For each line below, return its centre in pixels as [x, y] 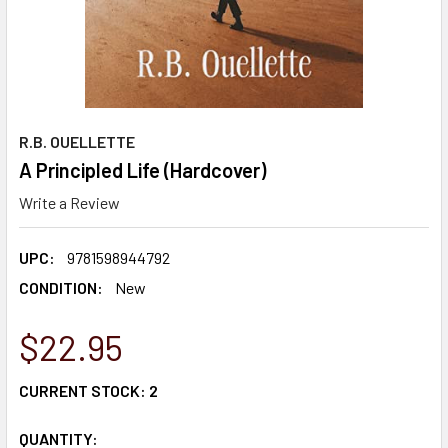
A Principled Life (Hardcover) [142, 170]
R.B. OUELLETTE [77, 141]
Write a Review [69, 202]
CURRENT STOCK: [84, 390]
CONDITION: [61, 287]
